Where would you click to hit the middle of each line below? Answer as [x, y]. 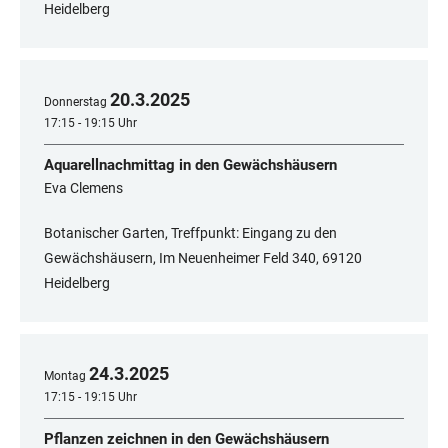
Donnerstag [75, 102]
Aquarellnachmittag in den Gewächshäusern [190, 165]
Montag [65, 376]
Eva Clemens [83, 188]
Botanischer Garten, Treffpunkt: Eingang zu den [190, 233]
